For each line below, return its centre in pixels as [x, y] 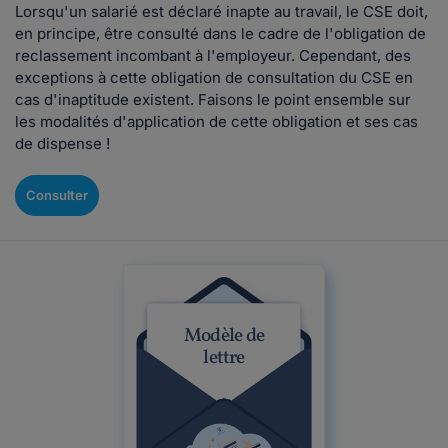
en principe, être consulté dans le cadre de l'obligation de [220, 33]
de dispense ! [62, 143]
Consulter [57, 195]
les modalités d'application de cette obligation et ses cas [216, 121]
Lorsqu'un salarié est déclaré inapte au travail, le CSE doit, [221, 11]
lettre [224, 358]
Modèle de [224, 336]
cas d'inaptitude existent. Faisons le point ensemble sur [213, 99]
